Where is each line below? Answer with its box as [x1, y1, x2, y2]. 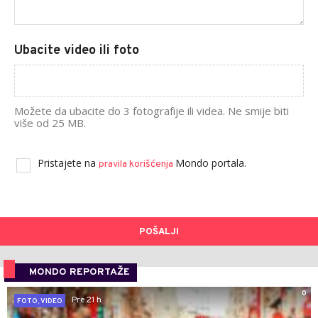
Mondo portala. [175, 155, 246, 170]
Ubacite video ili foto [14, 42, 139, 59]
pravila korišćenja [99, 158, 175, 170]
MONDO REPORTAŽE [29, 265, 130, 278]
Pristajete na [38, 155, 99, 170]
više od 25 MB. [14, 115, 86, 130]
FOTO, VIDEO [17, 296, 62, 306]
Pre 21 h [72, 295, 102, 307]
